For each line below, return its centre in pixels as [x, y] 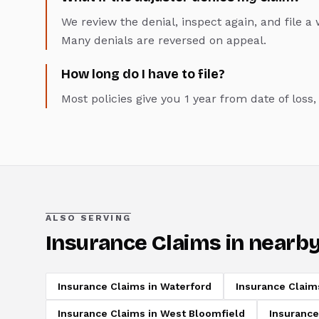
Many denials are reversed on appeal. [164, 41]
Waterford [186, 287]
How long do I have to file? [143, 74]
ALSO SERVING [88, 218]
